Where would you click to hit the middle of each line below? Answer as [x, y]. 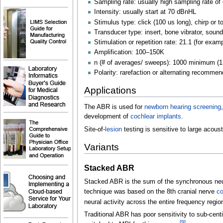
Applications [110, 90]
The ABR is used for [114, 107]
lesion [113, 129]
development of [107, 117]
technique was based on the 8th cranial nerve [150, 192]
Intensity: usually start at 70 [134, 12]
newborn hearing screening [182, 107]
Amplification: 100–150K [129, 53]
